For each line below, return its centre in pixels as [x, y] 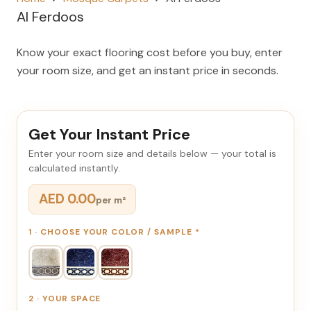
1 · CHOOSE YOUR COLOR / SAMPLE [112, 232]
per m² [111, 200]
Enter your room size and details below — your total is [152, 153]
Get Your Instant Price [109, 134]
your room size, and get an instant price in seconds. [148, 70]
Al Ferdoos [50, 16]
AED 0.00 [67, 199]
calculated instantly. [74, 168]
